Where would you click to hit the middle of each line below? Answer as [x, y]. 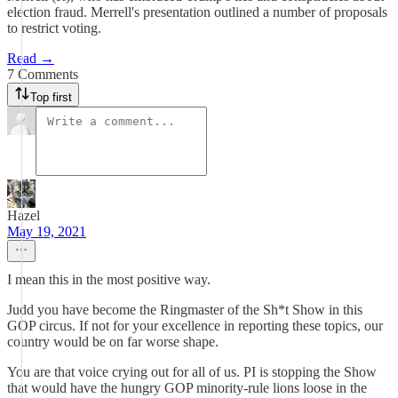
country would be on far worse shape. [113, 342]
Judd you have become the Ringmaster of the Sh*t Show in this [185, 310]
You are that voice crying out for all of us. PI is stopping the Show [192, 372]
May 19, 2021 [47, 231]
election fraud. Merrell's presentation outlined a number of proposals [197, 12]
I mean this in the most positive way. [109, 279]
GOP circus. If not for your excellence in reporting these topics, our [195, 326]
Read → [31, 58]
